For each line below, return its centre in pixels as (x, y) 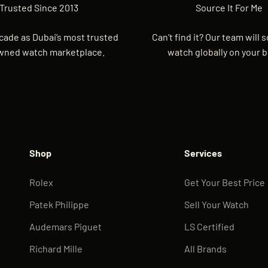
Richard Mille (56, 248)
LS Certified (209, 226)
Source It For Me (229, 7)
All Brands (205, 248)
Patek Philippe (60, 204)
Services (203, 153)
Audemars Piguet (66, 226)
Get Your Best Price (224, 182)
